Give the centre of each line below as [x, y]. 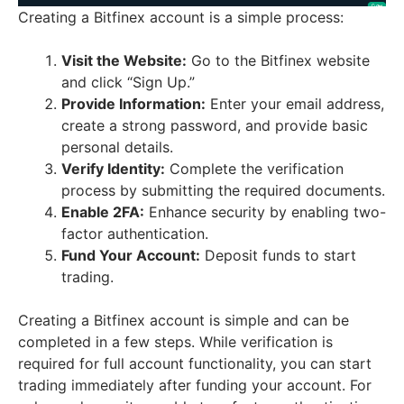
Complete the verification [254, 169]
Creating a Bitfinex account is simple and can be [184, 321]
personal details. [117, 147]
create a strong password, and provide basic [215, 126]
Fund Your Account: [131, 256]
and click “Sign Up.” [128, 83]
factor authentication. [135, 234]
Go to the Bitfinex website [278, 61]
